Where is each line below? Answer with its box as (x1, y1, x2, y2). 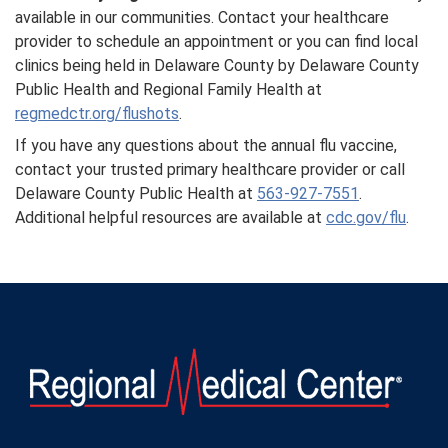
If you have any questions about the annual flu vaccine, (15, 136, 397, 155)
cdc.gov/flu (326, 208, 406, 227)
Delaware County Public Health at (15, 184, 257, 203)
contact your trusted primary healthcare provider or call (15, 160, 405, 179)
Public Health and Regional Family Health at (15, 80, 322, 99)
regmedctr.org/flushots (15, 104, 179, 123)
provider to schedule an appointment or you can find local (15, 32, 418, 51)
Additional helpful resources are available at (15, 208, 326, 227)
